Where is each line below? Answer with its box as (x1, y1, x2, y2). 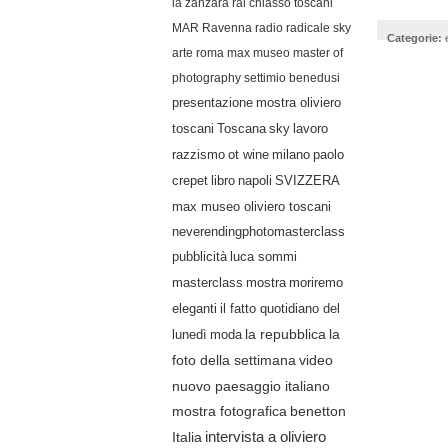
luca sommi (230, 249, 297, 264)
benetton (290, 403, 346, 419)
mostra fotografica (172, 403, 287, 419)
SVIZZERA (275, 173, 340, 188)
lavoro (293, 121, 328, 136)
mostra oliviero (256, 96, 341, 110)
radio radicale (255, 21, 330, 35)
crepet (172, 173, 208, 188)
